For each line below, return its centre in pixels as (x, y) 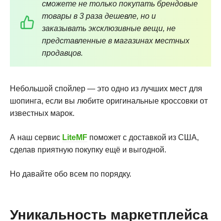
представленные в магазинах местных (116, 40)
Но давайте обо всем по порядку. (71, 174)
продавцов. (62, 53)
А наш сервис (36, 137)
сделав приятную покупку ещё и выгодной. (88, 149)
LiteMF (75, 137)
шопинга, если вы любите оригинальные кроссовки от (109, 101)
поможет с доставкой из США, (144, 137)
